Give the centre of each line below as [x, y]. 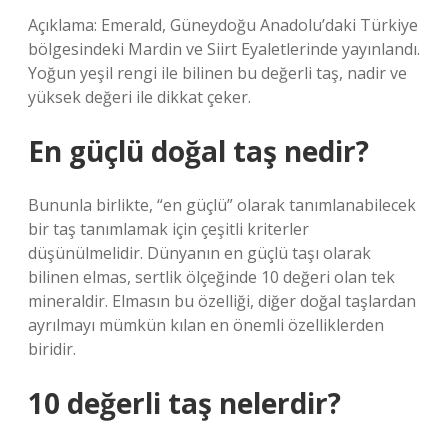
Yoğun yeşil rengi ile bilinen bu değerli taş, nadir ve [217, 73]
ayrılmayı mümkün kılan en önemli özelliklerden [206, 325]
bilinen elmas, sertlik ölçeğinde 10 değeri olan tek [211, 277]
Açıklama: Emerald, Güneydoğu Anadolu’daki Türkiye [223, 25]
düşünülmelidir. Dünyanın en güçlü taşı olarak [199, 253]
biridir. [52, 349]
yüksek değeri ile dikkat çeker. [139, 97]
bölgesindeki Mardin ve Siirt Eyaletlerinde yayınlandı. [224, 49]
